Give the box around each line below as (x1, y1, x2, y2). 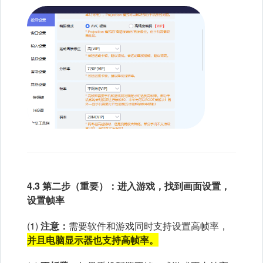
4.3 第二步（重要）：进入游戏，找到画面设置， (27, 178, 230, 193)
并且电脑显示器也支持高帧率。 (27, 232, 159, 247)
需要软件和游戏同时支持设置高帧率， (69, 218, 228, 232)
